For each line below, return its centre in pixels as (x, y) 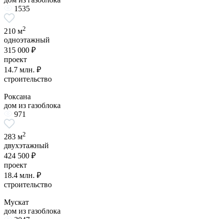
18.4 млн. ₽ (22, 175)
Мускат (16, 202)
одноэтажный (27, 40)
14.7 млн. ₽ (22, 69)
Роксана (17, 96)
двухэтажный (26, 146)
